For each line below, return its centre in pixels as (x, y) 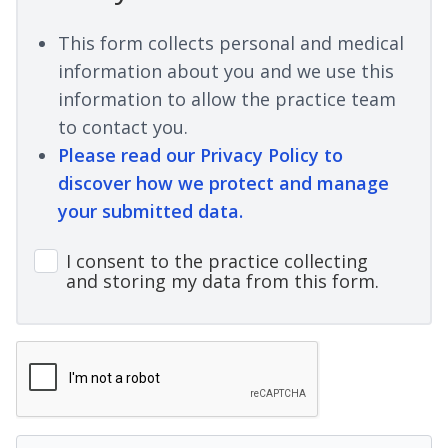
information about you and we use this (226, 70)
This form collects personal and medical (231, 42)
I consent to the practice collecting (217, 261)
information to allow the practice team (227, 98)
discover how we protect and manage (223, 182)
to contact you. (123, 126)
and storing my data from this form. (222, 281)
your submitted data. (150, 210)
